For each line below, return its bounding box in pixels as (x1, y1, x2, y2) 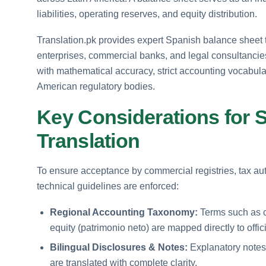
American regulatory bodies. (37, 81, 155, 91)
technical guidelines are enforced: (37, 180, 179, 191)
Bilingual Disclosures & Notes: (50, 242, 188, 252)
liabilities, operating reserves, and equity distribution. (37, 8, 257, 19)
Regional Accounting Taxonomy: (50, 207, 198, 217)
